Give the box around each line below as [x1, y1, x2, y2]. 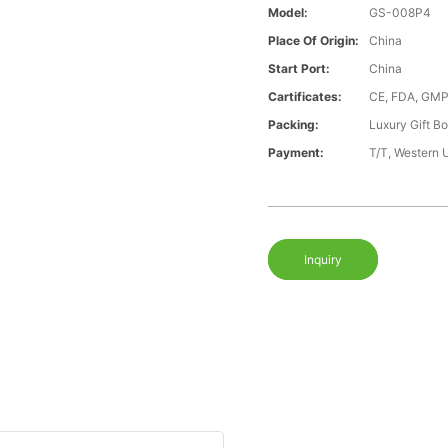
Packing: [268, 117, 320, 133]
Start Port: [268, 61, 331, 77]
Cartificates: [268, 89, 343, 105]
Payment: [268, 145, 325, 161]
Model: [268, 5, 309, 21]
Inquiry [304, 252, 343, 268]
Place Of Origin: [268, 33, 360, 49]
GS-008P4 [369, 5, 432, 21]
